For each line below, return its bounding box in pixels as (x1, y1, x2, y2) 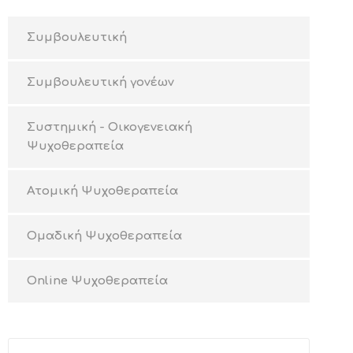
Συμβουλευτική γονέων (26, 76, 174, 90)
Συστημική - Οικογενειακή (26, 121, 192, 135)
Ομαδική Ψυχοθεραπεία (26, 229, 182, 243)
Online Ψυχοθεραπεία (26, 274, 168, 288)
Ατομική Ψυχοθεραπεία (26, 184, 178, 199)
